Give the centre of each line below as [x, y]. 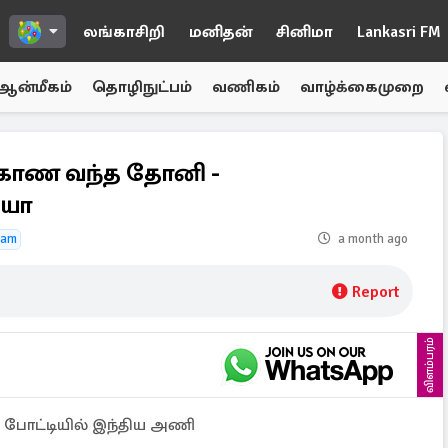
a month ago [373, 239]
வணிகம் [246, 87]
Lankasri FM [399, 32]
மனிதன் [220, 32]
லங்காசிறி [124, 32]
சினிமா [304, 32]
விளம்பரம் [429, 365]
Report [375, 292]
